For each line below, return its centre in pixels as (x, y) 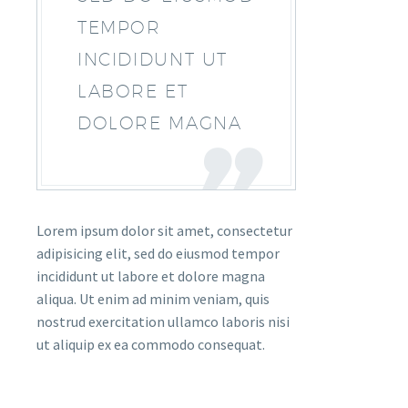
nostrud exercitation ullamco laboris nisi (163, 321)
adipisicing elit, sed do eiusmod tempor (158, 253)
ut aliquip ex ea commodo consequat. (151, 344)
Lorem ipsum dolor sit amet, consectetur (164, 230)
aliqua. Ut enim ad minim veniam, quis (153, 299)
